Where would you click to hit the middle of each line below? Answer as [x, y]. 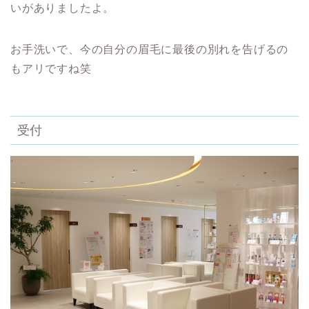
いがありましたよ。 [63, 8]
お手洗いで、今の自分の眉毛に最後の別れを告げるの [150, 50]
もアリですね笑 [51, 69]
